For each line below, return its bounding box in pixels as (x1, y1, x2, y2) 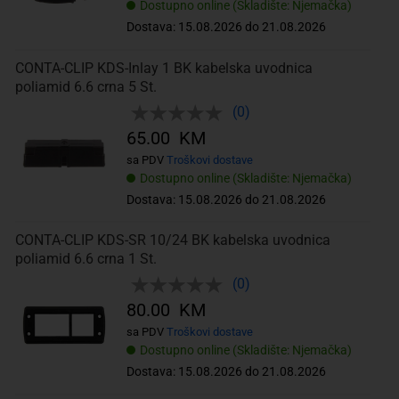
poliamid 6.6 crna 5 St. (14, 77, 157, 95)
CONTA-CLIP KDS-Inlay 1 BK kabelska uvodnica (14, 59, 313, 77)
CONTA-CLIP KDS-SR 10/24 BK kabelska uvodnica (14, 232, 330, 249)
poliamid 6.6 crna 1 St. (14, 250, 157, 268)
